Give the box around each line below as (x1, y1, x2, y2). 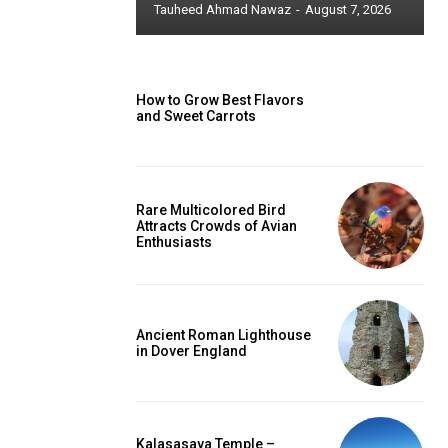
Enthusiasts (136, 233, 212, 250)
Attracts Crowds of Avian (136, 217, 297, 234)
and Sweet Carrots (136, 108, 256, 125)
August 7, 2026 (305, 2, 391, 17)
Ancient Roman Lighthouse (136, 326, 311, 343)
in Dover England (136, 342, 247, 359)
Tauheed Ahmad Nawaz (154, 2, 291, 17)
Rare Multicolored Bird (136, 201, 286, 218)
